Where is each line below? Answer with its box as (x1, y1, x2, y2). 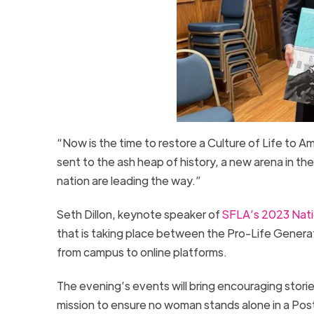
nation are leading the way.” (56, 172, 201, 188)
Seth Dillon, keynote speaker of (56, 206, 222, 221)
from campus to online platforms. (56, 244, 231, 259)
